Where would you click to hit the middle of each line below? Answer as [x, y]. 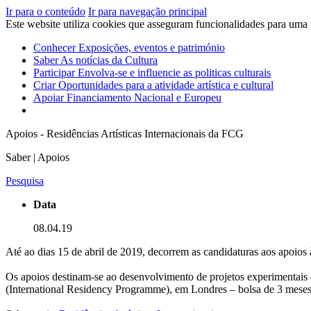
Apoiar [50, 98]
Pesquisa [25, 181]
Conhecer [56, 48]
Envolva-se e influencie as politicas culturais [174, 73]
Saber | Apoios [37, 157]
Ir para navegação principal [148, 11]
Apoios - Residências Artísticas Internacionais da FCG [125, 134]
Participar [56, 73]
